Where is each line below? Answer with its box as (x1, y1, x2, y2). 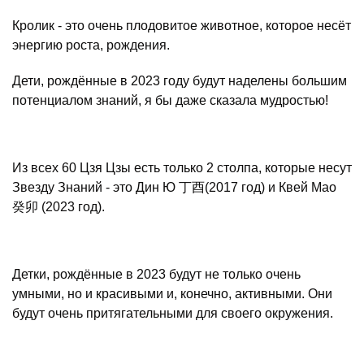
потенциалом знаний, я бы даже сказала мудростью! (12, 93, 328, 107)
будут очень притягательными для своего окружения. (12, 306, 333, 320)
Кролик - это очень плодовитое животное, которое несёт (12, 19, 351, 32)
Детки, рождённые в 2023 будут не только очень (12, 267, 301, 281)
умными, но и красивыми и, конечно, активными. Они (12, 287, 332, 301)
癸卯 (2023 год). (12, 200, 105, 214)
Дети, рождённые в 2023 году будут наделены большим (12, 74, 347, 88)
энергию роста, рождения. (12, 38, 170, 52)
